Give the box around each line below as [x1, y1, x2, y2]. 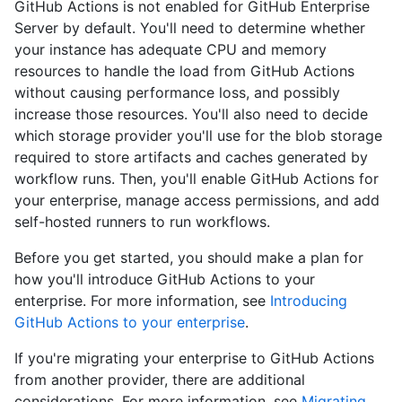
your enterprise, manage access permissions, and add [14, 191, 380, 210]
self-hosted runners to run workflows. [14, 213, 270, 232]
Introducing [270, 292, 347, 310]
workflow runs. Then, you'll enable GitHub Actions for [14, 170, 379, 188]
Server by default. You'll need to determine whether [14, 19, 365, 38]
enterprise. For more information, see [14, 292, 270, 310]
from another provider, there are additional [14, 371, 305, 389]
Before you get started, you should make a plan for [14, 249, 363, 267]
